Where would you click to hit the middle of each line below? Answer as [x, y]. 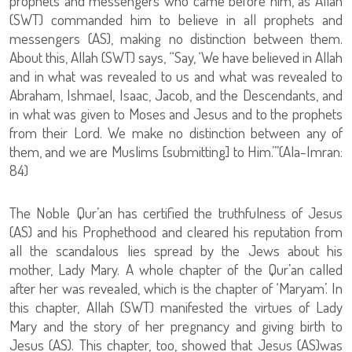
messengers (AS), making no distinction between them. [176, 38]
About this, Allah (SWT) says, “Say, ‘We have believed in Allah [176, 57]
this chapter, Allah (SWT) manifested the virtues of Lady [176, 307]
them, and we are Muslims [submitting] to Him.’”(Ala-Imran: [176, 152]
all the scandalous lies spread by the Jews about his [176, 251]
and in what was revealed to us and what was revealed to [176, 76]
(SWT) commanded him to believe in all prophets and [176, 20]
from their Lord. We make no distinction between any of [176, 133]
